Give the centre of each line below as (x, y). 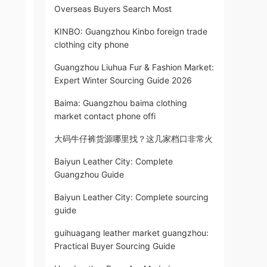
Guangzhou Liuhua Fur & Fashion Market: (134, 67)
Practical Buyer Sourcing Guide (115, 246)
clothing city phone (91, 44)
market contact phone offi (105, 116)
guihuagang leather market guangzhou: (131, 233)
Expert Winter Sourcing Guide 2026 (123, 80)
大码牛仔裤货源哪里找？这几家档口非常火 (133, 139)
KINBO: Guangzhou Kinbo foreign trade (131, 31)
